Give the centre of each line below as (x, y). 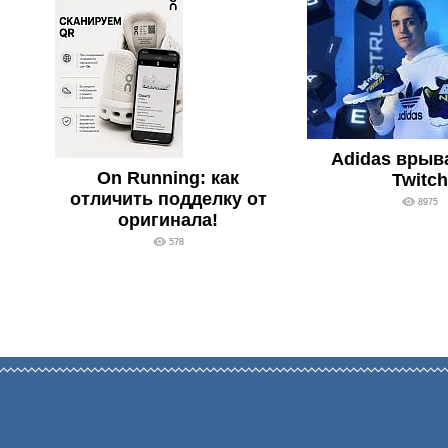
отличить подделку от (168, 199)
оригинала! (168, 220)
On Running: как (168, 178)
